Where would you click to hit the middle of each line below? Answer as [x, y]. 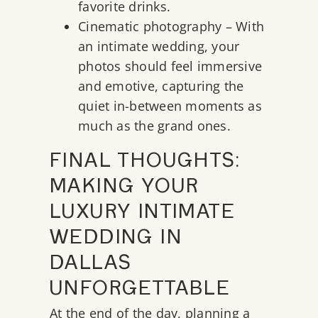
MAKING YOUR [125, 188]
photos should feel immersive [170, 66]
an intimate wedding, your [159, 46]
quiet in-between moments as [170, 106]
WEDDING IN [116, 240]
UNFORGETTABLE [140, 291]
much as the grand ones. [156, 126]
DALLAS [91, 265]
